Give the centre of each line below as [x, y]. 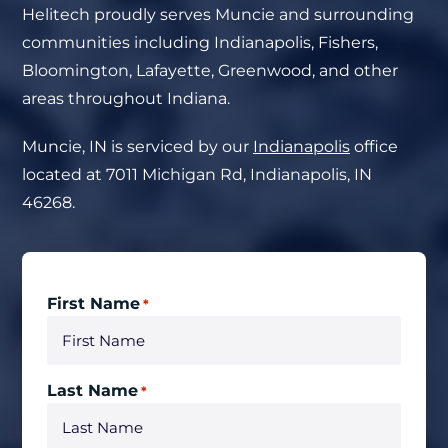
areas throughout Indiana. [126, 98]
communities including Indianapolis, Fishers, [200, 42]
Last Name [92, 390]
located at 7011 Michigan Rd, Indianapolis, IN [197, 174]
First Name [93, 303]
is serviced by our [180, 146]
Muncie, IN [64, 146]
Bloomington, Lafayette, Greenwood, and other [210, 70]
